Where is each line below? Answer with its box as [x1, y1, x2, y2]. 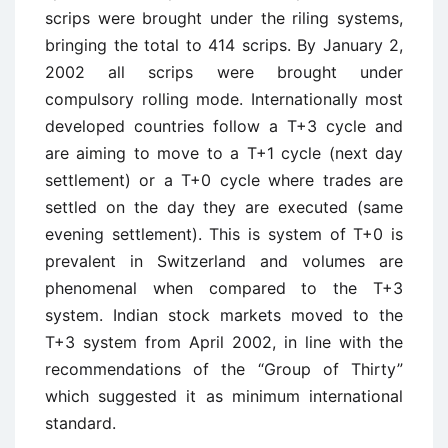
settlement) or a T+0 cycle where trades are [45, 170, 403, 190]
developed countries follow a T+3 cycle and [45, 116, 403, 136]
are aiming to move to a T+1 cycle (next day [45, 143, 403, 163]
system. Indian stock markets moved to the [45, 305, 403, 325]
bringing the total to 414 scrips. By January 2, [45, 35, 403, 55]
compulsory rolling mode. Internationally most [45, 89, 403, 109]
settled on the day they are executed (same [45, 197, 403, 217]
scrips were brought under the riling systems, [45, 8, 403, 28]
